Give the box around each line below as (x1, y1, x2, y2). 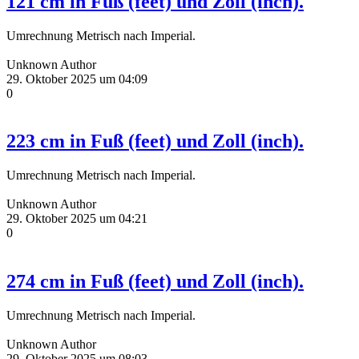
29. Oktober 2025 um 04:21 (6, 212, 147, 226)
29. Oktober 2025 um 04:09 (6, 71, 147, 86)
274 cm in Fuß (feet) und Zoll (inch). (6, 271, 304, 292)
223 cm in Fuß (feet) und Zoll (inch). (6, 131, 304, 152)
